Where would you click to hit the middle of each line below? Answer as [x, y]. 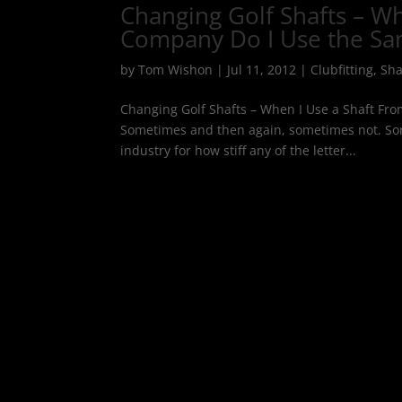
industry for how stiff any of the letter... [239, 150]
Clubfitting [342, 70]
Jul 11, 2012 [262, 70]
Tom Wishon [176, 70]
